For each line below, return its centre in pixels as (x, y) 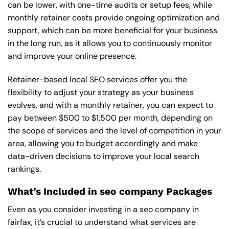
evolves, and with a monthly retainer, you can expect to (110, 105)
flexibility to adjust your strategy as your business (101, 92)
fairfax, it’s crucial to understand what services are (102, 222)
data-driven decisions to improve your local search (104, 156)
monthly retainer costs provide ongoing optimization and (114, 17)
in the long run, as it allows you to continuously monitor (110, 43)
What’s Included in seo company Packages (110, 192)
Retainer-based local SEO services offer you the (97, 79)
